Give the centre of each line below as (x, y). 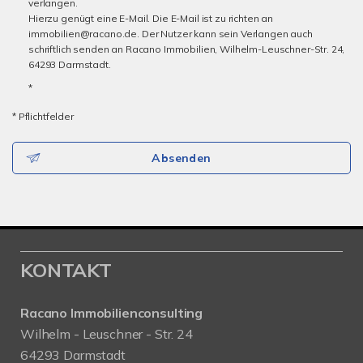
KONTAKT (66, 270)
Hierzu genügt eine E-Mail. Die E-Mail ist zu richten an (151, 18)
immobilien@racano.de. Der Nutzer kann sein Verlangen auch (171, 34)
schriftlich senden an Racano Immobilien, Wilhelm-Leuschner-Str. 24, (187, 49)
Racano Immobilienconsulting (112, 313)
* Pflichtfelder (43, 116)
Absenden (181, 158)
